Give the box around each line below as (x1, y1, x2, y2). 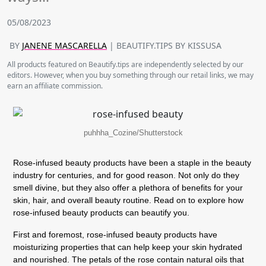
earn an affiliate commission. (7, 81, 103, 91)
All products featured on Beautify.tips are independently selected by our (7, 59, 243, 69)
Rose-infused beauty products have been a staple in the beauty (13, 157, 251, 167)
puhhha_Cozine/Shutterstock (83, 128, 183, 138)
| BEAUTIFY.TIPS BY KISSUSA (107, 40, 221, 51)
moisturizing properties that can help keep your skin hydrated (13, 242, 242, 252)
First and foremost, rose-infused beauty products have (13, 229, 217, 239)
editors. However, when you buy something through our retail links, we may (7, 70, 254, 80)
